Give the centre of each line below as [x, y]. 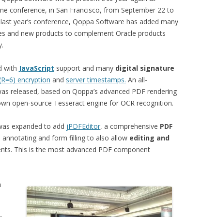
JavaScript [37, 68]
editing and [149, 138]
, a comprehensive [130, 126]
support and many [84, 68]
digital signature [144, 68]
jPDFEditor [83, 126]
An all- [137, 80]
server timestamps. [96, 80]
